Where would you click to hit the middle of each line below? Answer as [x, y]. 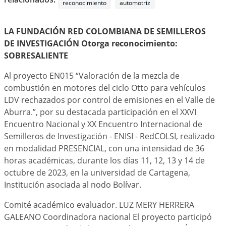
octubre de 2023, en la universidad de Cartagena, [97, 173]
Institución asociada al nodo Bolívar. [73, 185]
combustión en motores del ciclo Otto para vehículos [105, 88]
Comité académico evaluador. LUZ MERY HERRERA [99, 205]
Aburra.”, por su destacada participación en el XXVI [100, 112]
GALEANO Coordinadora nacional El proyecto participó [108, 217]
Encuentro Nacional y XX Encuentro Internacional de [103, 124]
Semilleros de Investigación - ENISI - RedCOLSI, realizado [109, 136]
